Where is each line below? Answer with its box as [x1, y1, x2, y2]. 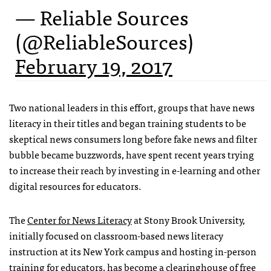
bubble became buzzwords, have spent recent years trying [9, 146, 254, 163]
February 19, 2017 [15, 48, 172, 82]
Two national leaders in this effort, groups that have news [9, 99, 255, 116]
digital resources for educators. [9, 178, 142, 194]
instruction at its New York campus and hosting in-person [9, 243, 256, 260]
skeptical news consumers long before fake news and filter [9, 131, 257, 147]
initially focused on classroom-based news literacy [9, 227, 223, 244]
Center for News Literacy [27, 212, 132, 228]
